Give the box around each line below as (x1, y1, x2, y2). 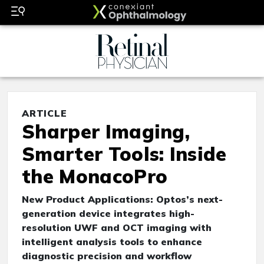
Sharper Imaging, (22, 120, 190, 144)
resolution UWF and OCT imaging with (22, 222, 212, 234)
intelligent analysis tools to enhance (22, 236, 202, 248)
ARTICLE (22, 107, 67, 120)
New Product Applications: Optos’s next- (22, 193, 223, 206)
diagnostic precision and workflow (22, 250, 192, 262)
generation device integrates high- (22, 207, 194, 220)
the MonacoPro (22, 164, 168, 189)
